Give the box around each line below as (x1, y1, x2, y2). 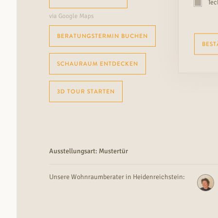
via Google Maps (49, 12, 94, 20)
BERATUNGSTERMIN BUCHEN (56, 31, 148, 40)
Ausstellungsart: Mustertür (49, 146, 128, 155)
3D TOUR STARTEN (56, 87, 115, 96)
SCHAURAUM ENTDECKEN (56, 59, 138, 68)
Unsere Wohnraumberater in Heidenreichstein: (49, 172, 185, 181)
